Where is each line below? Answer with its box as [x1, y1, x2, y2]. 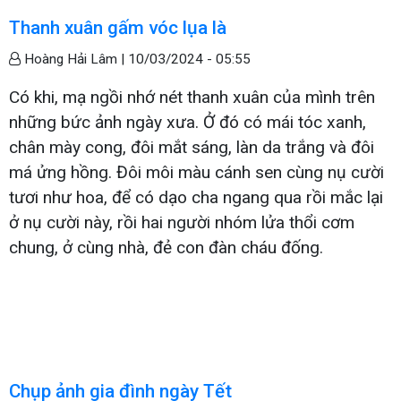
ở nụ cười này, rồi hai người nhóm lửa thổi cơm [9, 211, 354, 233]
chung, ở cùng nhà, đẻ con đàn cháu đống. [9, 236, 323, 258]
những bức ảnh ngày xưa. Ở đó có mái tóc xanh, [9, 111, 366, 132]
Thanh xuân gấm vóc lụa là [9, 16, 226, 38]
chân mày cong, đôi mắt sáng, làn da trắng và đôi [9, 136, 374, 158]
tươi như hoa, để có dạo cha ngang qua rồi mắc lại [9, 186, 383, 208]
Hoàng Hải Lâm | [21, 50, 128, 67]
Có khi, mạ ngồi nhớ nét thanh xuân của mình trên [9, 86, 375, 107]
